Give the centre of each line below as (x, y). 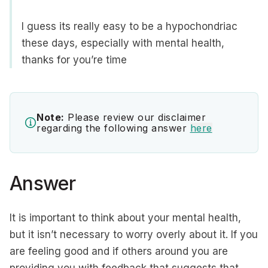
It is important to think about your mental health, (125, 218)
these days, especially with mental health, (123, 43)
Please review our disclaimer (135, 117)
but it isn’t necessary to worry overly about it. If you (134, 234)
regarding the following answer (113, 128)
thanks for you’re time (74, 60)
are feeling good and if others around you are (119, 251)
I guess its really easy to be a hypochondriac (130, 26)
